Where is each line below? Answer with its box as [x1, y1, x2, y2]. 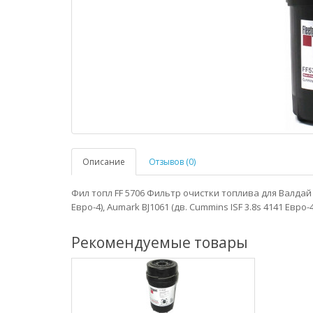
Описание [82, 156, 125, 168]
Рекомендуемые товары [71, 233, 248, 252]
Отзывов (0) [149, 156, 196, 168]
